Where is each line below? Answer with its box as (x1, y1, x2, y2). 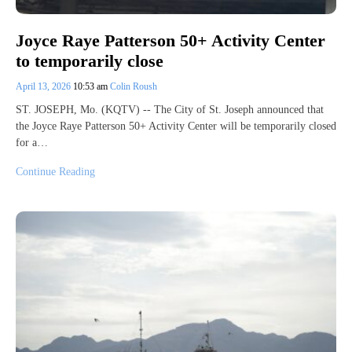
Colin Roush (110, 80, 157, 92)
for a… (16, 136, 48, 148)
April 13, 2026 (16, 80, 73, 92)
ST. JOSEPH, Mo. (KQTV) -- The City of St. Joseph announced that (16, 103, 324, 115)
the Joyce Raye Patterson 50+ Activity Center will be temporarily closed (16, 119, 336, 132)
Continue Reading (16, 165, 95, 178)
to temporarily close (16, 50, 163, 71)
